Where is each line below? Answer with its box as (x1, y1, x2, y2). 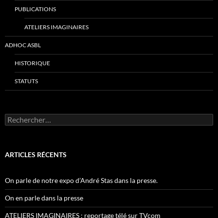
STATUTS (15, 77, 38, 85)
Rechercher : (4, 113, 43, 122)
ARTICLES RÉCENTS (5, 150, 67, 159)
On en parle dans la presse (5, 194, 83, 202)
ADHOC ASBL (5, 41, 41, 49)
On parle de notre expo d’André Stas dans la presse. (5, 176, 158, 185)
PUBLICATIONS (15, 5, 56, 13)
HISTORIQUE (15, 59, 50, 67)
